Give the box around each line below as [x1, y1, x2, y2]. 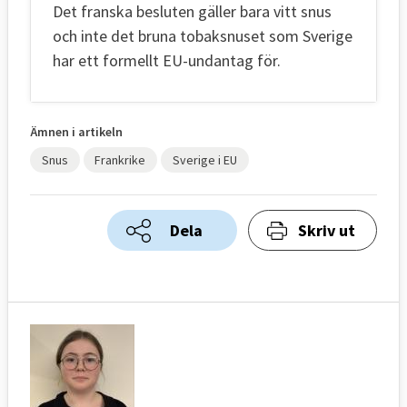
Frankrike [94, 151, 146, 168]
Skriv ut [297, 219, 355, 241]
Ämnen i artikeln [30, 123, 123, 140]
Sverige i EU [172, 151, 237, 168]
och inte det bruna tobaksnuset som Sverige [53, 25, 352, 46]
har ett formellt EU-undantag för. [53, 49, 281, 71]
